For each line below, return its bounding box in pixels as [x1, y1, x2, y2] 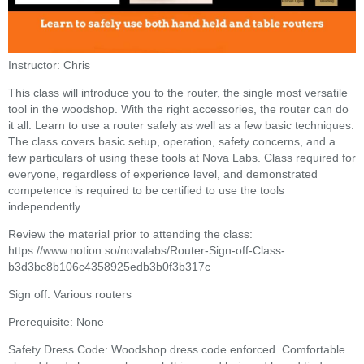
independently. [8, 199, 83, 213]
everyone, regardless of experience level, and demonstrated [8, 167, 318, 180]
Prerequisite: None [8, 314, 104, 328]
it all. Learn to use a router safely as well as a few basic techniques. [8, 118, 354, 132]
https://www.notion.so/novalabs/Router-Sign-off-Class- [8, 243, 285, 257]
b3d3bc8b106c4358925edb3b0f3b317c [8, 259, 210, 273]
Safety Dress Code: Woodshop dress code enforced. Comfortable [8, 342, 345, 356]
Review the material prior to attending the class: [8, 227, 253, 240]
